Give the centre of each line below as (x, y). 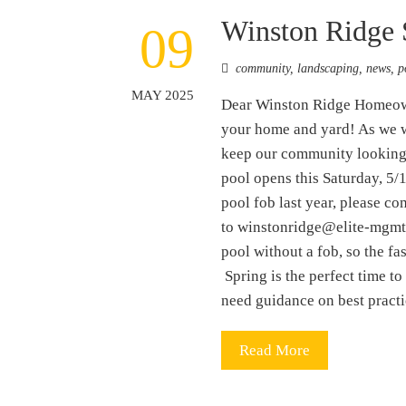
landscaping (329, 68)
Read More (275, 350)
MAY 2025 (163, 94)
